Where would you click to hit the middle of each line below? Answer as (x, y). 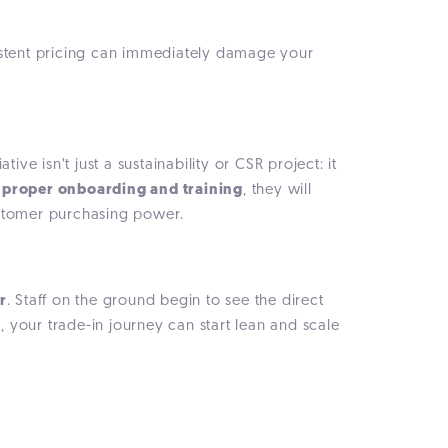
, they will (277, 191)
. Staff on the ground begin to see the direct (165, 302)
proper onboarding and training (123, 191)
